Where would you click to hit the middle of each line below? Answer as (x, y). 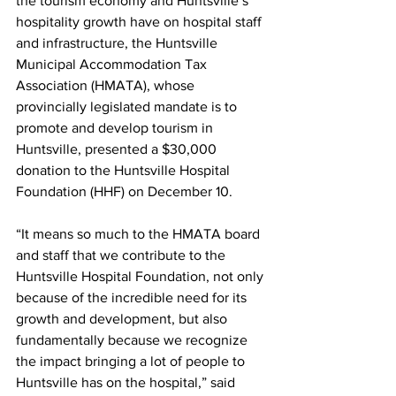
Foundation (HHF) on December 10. (124, 192)
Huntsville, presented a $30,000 (118, 149)
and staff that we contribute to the (122, 255)
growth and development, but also (123, 319)
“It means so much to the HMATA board (140, 234)
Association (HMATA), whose (107, 86)
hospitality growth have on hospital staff (141, 22)
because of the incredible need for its (133, 298)
